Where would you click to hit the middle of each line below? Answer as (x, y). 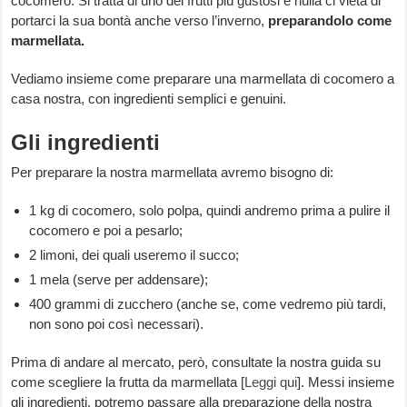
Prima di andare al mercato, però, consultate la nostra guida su (196, 362)
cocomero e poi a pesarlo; (106, 231)
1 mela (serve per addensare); (119, 280)
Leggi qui (271, 382)
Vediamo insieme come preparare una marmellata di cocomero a (203, 79)
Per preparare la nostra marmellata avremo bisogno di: (173, 173)
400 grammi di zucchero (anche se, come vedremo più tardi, (208, 304)
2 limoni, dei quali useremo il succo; (134, 255)
